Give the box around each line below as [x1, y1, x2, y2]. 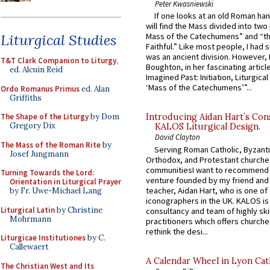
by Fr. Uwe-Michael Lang [10, 186, 102, 196]
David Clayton [155, 132, 200, 142]
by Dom [89, 111, 119, 122]
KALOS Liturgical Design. [155, 121, 260, 133]
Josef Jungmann [10, 148, 69, 159]
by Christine [55, 204, 102, 215]
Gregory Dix [10, 121, 55, 131]
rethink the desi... [146, 225, 208, 237]
